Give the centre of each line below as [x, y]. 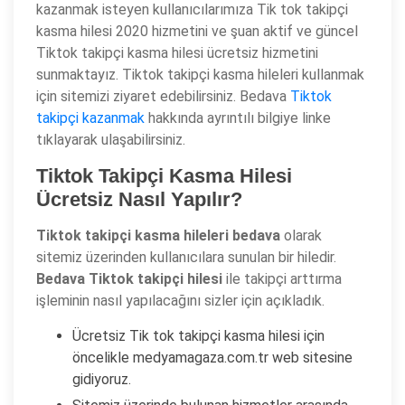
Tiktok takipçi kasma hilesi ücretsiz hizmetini [177, 53]
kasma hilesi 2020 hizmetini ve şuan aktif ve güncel [197, 31]
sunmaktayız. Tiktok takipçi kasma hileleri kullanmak [200, 75]
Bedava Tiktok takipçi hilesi [129, 279]
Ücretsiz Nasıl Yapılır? [139, 199]
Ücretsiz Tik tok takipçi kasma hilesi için [198, 336]
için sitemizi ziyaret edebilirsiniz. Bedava [163, 96]
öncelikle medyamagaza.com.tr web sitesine [212, 358]
